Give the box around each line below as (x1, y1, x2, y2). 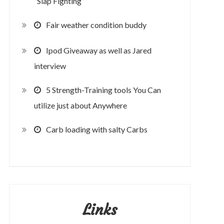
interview (33, 61, 66, 71)
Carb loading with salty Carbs (45, 124, 147, 134)
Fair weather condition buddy (45, 19, 146, 29)
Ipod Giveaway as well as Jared (45, 45, 151, 55)
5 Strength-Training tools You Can (45, 84, 161, 94)
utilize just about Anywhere (33, 100, 127, 110)
